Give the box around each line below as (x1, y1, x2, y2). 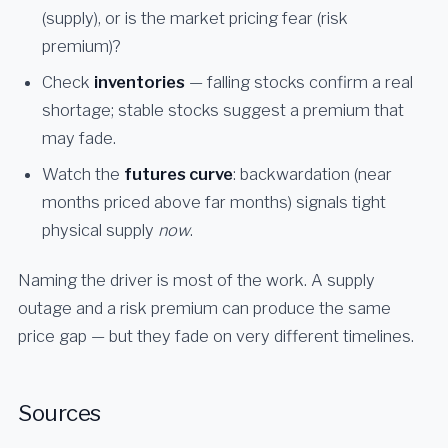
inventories (94, 72, 185, 93)
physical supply (42, 220, 158, 241)
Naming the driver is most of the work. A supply (18, 270, 375, 291)
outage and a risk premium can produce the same (18, 298, 391, 319)
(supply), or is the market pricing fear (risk (42, 8, 348, 29)
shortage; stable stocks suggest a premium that (42, 100, 404, 121)
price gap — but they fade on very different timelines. (18, 326, 414, 347)
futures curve (124, 164, 233, 185)
